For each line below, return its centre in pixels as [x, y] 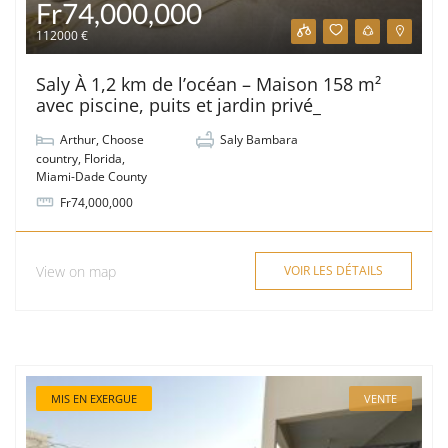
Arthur [78, 140]
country [57, 159]
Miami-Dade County [91, 177]
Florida [103, 159]
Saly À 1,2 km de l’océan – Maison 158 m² [208, 84]
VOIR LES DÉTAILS [333, 271]
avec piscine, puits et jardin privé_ [178, 105]
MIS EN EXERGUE [94, 399]
